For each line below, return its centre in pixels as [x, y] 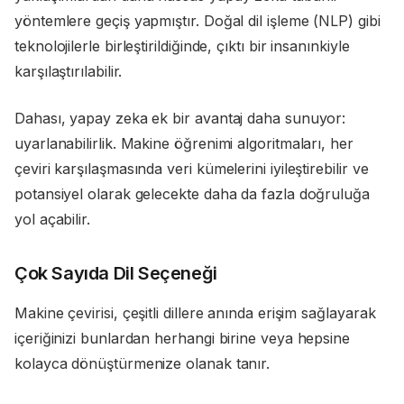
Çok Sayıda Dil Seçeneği [116, 274]
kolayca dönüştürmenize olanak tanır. [142, 364]
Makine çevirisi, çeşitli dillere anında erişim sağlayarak [195, 313]
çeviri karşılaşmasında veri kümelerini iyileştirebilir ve [192, 169]
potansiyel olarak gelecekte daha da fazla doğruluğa [192, 194]
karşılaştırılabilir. [69, 72]
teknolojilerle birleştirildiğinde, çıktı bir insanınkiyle [182, 46]
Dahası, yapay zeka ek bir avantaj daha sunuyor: [180, 119]
